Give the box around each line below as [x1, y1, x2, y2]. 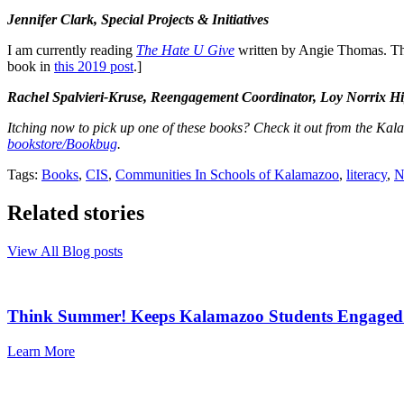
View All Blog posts [7, 243, 123, 259]
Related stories [7, 200, 144, 225]
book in [7, 58, 54, 74]
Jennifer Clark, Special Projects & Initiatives [7, 11, 269, 27]
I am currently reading [7, 41, 136, 58]
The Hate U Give [136, 41, 234, 58]
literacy [346, 166, 387, 182]
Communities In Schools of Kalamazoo [115, 166, 339, 182]
